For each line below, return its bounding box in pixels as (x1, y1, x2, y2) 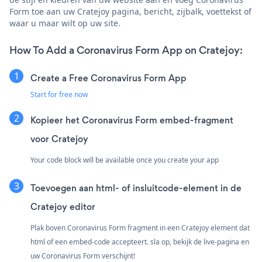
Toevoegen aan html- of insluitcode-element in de (30, 181, 242, 194)
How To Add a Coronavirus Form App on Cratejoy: (9, 43, 243, 57)
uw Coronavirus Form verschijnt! (30, 250, 135, 261)
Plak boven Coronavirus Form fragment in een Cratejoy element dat (30, 222, 250, 233)
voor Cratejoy (30, 132, 88, 145)
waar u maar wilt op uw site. (9, 17, 120, 29)
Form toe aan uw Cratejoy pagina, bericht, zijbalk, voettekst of (9, 5, 251, 17)
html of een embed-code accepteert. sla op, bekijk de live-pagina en (30, 236, 249, 247)
